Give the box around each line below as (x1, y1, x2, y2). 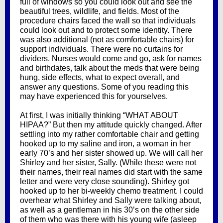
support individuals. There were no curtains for (20, 45, 183, 53)
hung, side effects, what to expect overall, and (20, 73, 180, 82)
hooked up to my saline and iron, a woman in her (20, 139, 191, 148)
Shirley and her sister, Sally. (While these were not (20, 158, 196, 167)
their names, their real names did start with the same (20, 168, 203, 176)
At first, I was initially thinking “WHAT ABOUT (20, 111, 178, 119)
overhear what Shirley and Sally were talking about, (20, 196, 201, 205)
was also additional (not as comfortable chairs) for (20, 35, 194, 44)
